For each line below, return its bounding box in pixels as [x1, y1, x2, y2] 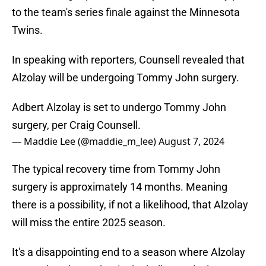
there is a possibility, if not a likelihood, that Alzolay [12, 198, 248, 211]
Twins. [12, 24, 43, 37]
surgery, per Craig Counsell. [12, 119, 141, 132]
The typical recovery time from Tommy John [12, 163, 220, 176]
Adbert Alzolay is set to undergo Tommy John [12, 101, 226, 114]
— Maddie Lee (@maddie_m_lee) [12, 135, 159, 148]
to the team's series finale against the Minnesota [12, 6, 240, 19]
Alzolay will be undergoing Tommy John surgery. [12, 71, 239, 84]
